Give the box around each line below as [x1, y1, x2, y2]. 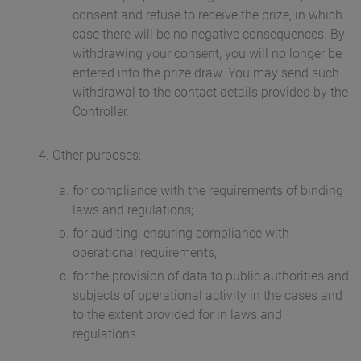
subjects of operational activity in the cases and [73, 288, 342, 304]
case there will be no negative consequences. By [73, 27, 345, 43]
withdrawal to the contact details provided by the [73, 85, 348, 101]
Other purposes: [52, 147, 141, 164]
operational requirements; [73, 245, 217, 261]
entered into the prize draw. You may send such [73, 65, 339, 81]
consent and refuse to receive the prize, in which [73, 7, 342, 23]
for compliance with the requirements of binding [73, 183, 343, 199]
